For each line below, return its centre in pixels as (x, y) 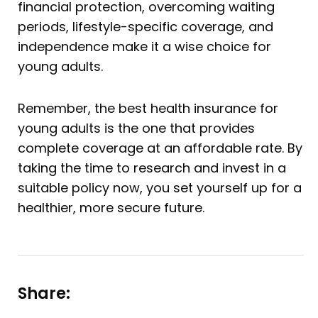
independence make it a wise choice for (144, 46)
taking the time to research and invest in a (152, 168)
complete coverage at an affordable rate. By (160, 148)
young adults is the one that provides (136, 128)
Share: (44, 293)
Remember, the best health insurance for (148, 109)
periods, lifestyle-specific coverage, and (146, 26)
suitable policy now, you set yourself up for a (160, 188)
